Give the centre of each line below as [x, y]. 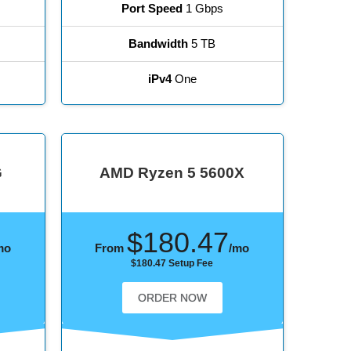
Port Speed [152, 9]
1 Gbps [203, 9]
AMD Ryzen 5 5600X [172, 173]
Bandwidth [159, 44]
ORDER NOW [172, 298]
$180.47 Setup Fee [172, 264]
